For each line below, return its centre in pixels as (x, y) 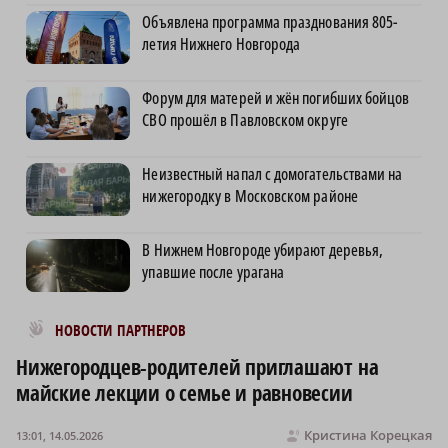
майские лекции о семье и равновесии (184, 393)
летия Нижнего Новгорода (221, 44)
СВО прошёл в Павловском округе (245, 120)
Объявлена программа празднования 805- (270, 22)
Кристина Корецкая (368, 435)
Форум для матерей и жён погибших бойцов (276, 98)
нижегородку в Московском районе (250, 196)
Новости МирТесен (95, 325)
